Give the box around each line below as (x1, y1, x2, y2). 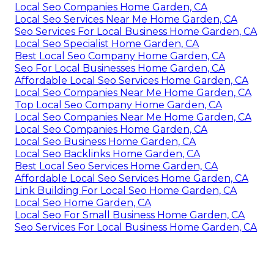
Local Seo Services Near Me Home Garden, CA (15, 13, 237, 26)
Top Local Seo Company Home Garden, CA (15, 99, 222, 111)
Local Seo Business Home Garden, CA (15, 136, 196, 148)
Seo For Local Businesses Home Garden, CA (15, 62, 225, 75)
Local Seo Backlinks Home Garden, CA (15, 148, 200, 160)
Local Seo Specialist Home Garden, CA (15, 38, 199, 50)
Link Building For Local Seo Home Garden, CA (15, 185, 237, 197)
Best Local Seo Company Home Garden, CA (15, 50, 225, 62)
